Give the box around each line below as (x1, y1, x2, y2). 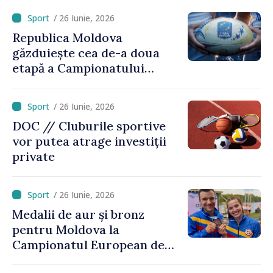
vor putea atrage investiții (12, 133, 166, 149)
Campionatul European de (12, 236, 165, 252)
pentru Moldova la (12, 221, 119, 237)
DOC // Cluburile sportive (12, 118, 166, 133)
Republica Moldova (12, 29, 122, 45)
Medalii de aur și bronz (12, 206, 144, 222)
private (12, 148, 55, 164)
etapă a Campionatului (12, 60, 144, 76)
